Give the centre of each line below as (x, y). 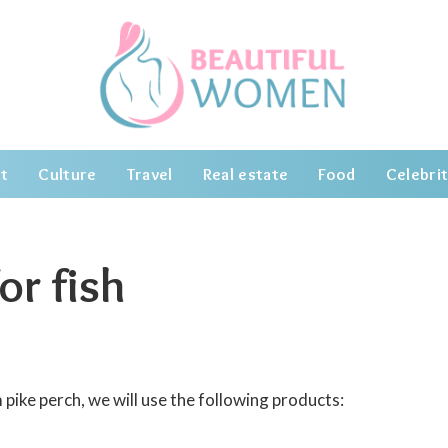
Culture (67, 174)
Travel (149, 174)
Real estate (245, 174)
